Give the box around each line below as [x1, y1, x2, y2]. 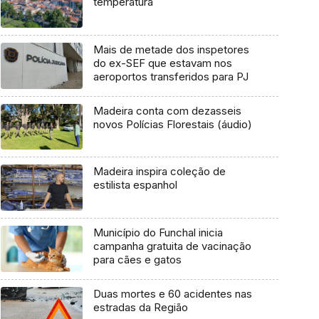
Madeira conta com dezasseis [93, 103, 241, 117]
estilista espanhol [93, 178, 177, 192]
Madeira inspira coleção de [93, 164, 226, 179]
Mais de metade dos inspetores [93, 43, 249, 57]
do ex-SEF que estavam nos [93, 56, 232, 70]
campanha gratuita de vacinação [93, 239, 251, 253]
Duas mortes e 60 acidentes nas [93, 286, 252, 300]
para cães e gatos [93, 253, 182, 267]
